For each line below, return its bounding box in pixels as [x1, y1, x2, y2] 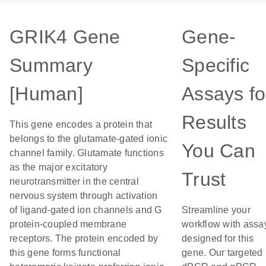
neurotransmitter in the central [9, 176, 139, 186]
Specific [182, 55, 249, 76]
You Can [182, 140, 255, 161]
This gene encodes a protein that [9, 119, 152, 129]
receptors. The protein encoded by [9, 233, 159, 243]
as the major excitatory [9, 162, 107, 172]
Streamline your [182, 205, 251, 215]
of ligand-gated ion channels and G [9, 205, 162, 215]
